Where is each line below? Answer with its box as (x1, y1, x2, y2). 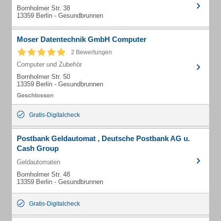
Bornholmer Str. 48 (17, 171, 70, 178)
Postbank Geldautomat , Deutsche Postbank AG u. (17, 134, 190, 143)
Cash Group (17, 144, 59, 152)
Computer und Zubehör (17, 61, 82, 68)
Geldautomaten (17, 158, 60, 166)
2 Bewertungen (71, 49, 112, 56)
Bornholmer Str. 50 (17, 73, 70, 80)
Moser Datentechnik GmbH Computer (17, 35, 147, 43)
